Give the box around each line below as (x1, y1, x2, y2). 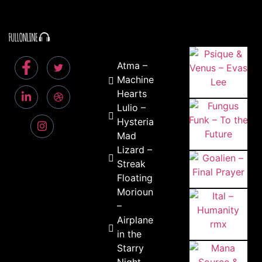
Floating (117, 172, 153, 184)
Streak (117, 158, 146, 170)
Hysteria (117, 116, 154, 128)
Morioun (117, 186, 154, 198)
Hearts (117, 88, 147, 100)
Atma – (117, 60, 148, 72)
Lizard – (117, 144, 153, 156)
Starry (117, 242, 144, 254)
